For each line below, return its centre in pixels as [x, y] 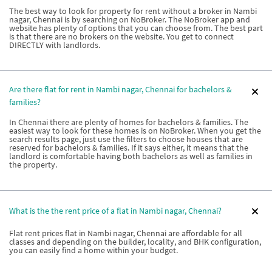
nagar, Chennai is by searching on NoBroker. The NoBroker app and [130, 19]
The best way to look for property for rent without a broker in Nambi [133, 11]
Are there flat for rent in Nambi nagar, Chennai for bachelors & [121, 89]
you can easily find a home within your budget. [93, 250]
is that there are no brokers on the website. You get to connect [121, 36]
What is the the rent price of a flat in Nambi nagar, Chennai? [115, 211]
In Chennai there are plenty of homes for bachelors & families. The [129, 122]
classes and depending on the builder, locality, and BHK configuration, [135, 241]
